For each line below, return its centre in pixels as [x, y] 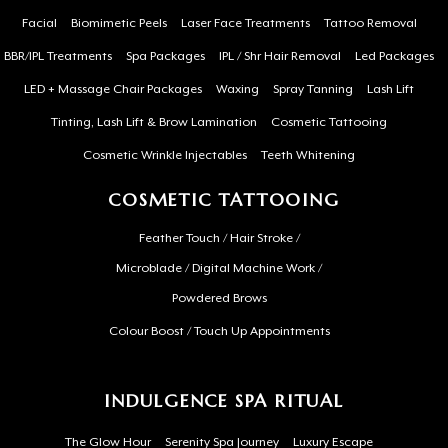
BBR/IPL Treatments [58, 56]
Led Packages [394, 56]
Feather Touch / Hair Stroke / [219, 238]
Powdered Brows [219, 298]
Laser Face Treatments [245, 23]
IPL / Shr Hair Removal [280, 56]
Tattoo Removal [370, 23]
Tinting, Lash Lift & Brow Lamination [154, 122]
